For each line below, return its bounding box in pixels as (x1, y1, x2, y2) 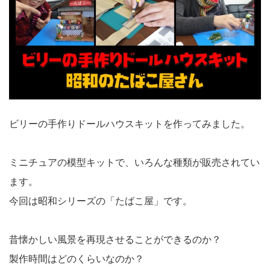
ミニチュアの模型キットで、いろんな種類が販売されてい (9, 157, 260, 168)
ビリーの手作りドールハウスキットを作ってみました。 (9, 118, 250, 129)
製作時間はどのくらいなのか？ (9, 253, 144, 264)
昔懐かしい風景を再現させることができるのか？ (9, 234, 221, 245)
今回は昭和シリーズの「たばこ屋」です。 (9, 195, 192, 206)
